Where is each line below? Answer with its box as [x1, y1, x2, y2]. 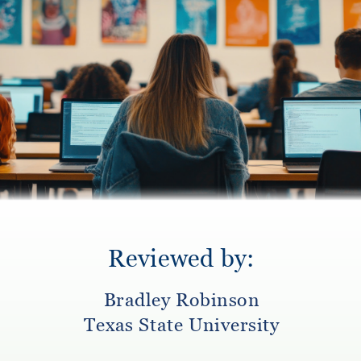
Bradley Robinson [103, 290, 259, 311]
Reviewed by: [107, 247, 254, 274]
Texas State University [83, 315, 279, 337]
